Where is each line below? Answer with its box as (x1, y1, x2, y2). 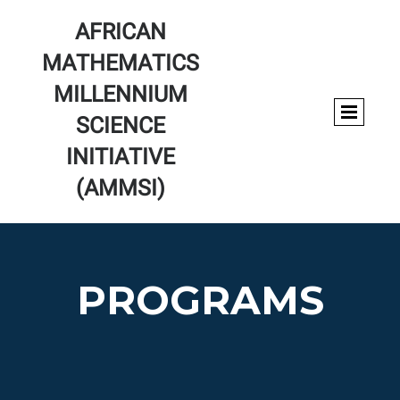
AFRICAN (75, 16, 167, 51)
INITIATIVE (66, 141, 176, 176)
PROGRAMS (76, 276, 324, 324)
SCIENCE (76, 110, 166, 145)
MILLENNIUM (54, 79, 188, 113)
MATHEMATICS (42, 47, 200, 82)
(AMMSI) (76, 172, 166, 207)
